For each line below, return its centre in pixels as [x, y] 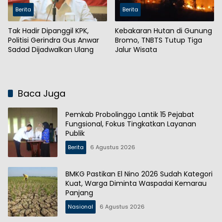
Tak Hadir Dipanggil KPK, [48, 30]
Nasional [81, 207]
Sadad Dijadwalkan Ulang [51, 49]
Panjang [79, 193]
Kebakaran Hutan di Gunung [164, 30]
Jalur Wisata [136, 49]
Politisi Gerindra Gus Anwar [54, 40]
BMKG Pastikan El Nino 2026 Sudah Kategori [139, 174]
